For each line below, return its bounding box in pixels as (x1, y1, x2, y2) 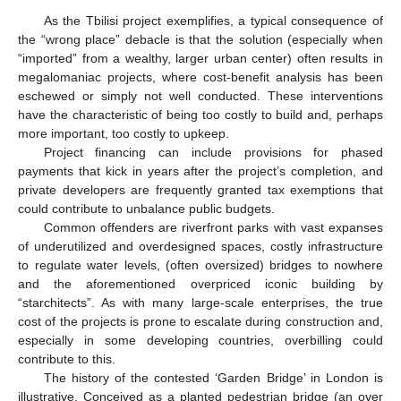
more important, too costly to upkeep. (18, 126, 229, 141)
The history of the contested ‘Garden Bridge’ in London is (43, 371, 383, 386)
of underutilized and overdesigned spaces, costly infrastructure (18, 239, 383, 254)
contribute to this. (18, 352, 115, 367)
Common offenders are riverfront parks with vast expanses (43, 220, 383, 235)
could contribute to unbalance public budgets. (18, 201, 275, 217)
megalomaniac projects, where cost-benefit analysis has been (18, 70, 383, 85)
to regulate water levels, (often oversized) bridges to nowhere (18, 258, 383, 273)
